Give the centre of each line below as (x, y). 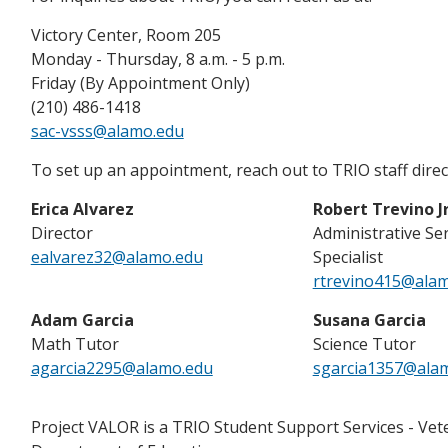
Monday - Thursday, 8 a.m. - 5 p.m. (159, 59)
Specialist (347, 257)
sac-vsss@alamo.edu (107, 131)
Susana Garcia (369, 320)
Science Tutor (364, 344)
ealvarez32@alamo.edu (116, 257)
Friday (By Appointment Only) (140, 83)
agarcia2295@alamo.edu (121, 368)
